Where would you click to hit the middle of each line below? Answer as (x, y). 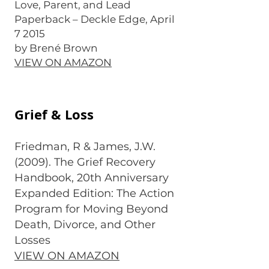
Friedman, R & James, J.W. (85, 147)
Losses (32, 240)
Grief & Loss (54, 114)
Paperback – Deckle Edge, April (95, 19)
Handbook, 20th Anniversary (92, 178)
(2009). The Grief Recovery (85, 162)
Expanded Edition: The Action (94, 193)
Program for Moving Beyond (91, 209)
